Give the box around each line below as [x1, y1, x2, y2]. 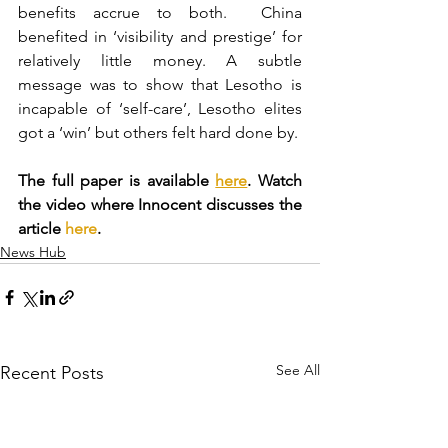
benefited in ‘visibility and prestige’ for [18, 27, 302, 47]
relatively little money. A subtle [18, 51, 302, 71]
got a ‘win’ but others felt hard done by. [18, 123, 298, 143]
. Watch [247, 171, 303, 191]
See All [276, 361, 320, 380]
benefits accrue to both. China [18, 3, 302, 23]
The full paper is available [18, 171, 216, 191]
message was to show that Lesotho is [18, 75, 302, 95]
